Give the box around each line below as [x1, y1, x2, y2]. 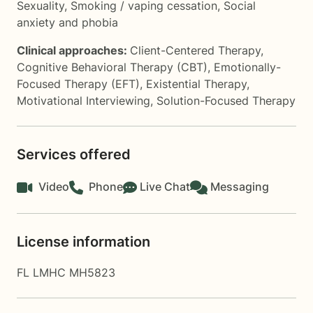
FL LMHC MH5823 [17, 265, 115, 279]
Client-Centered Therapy [130, 43, 261, 57]
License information [17, 233, 150, 250]
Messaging [210, 180, 269, 194]
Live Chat [140, 180, 190, 194]
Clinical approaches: [17, 43, 130, 57]
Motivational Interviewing [17, 94, 150, 108]
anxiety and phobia [17, 15, 118, 29]
